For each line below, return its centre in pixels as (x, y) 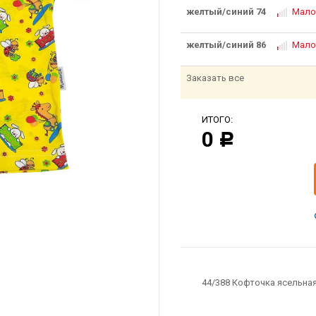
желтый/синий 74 (226, 12)
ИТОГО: (217, 120)
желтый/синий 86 (226, 45)
